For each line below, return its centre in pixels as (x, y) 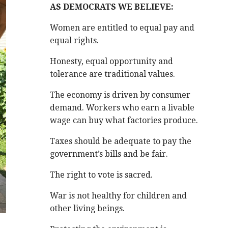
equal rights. (75, 40)
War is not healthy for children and (119, 196)
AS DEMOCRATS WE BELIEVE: (112, 7)
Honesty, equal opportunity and (112, 61)
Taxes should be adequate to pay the (121, 141)
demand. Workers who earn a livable (122, 108)
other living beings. (88, 208)
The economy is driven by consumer (120, 95)
